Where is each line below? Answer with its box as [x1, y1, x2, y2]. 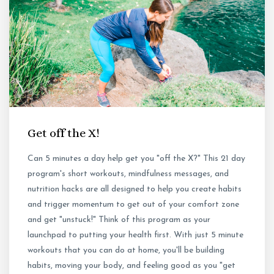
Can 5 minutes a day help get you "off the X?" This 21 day [28, 154, 245, 164]
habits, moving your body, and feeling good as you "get [28, 261, 235, 271]
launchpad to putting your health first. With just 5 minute [28, 231, 243, 240]
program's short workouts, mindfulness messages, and [28, 169, 229, 179]
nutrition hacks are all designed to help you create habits [28, 185, 242, 194]
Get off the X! [28, 126, 100, 141]
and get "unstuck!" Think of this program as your [28, 215, 210, 225]
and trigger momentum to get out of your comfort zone [28, 200, 239, 210]
